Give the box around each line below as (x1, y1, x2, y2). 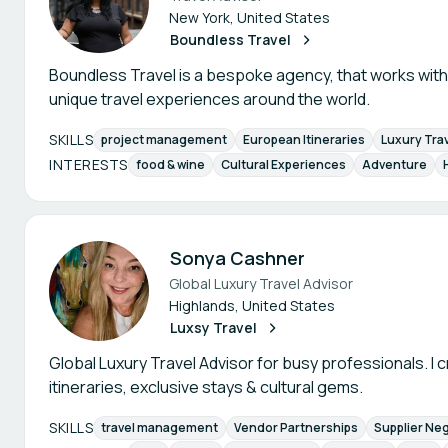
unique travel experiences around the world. (49, 88, 370, 110)
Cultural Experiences (220, 156, 346, 173)
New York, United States (169, 8, 330, 27)
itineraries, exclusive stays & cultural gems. (49, 376, 363, 398)
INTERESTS (49, 154, 128, 174)
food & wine (135, 156, 205, 173)
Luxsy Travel (170, 318, 257, 337)
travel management (101, 419, 218, 436)
